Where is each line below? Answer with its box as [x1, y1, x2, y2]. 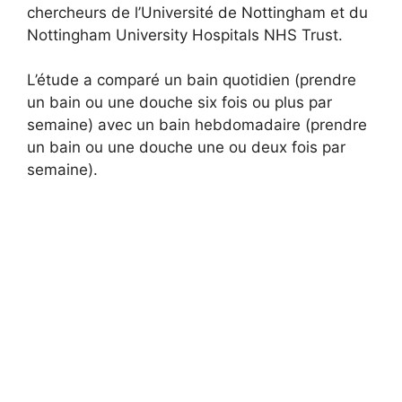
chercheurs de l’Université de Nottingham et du [27, 3, 368, 22]
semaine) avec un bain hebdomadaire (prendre [27, 116, 367, 135]
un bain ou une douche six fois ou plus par [27, 93, 332, 112]
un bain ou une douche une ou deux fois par [27, 138, 345, 157]
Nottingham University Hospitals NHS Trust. [27, 25, 343, 44]
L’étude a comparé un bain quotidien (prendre [27, 71, 356, 90]
